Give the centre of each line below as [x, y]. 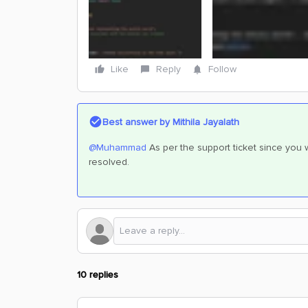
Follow [222, 69]
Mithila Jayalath [205, 122]
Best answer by [136, 122]
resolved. [109, 162]
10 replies [98, 274]
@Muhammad [118, 147]
